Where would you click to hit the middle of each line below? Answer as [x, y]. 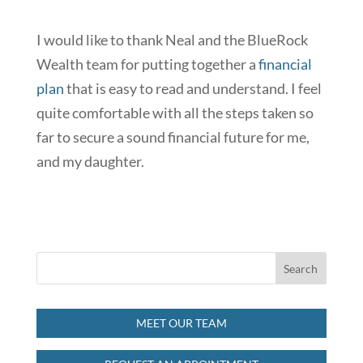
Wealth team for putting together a [147, 64]
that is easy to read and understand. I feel [192, 89]
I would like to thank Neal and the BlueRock [172, 40]
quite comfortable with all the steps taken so [175, 113]
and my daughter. [90, 162]
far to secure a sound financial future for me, [173, 137]
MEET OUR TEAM [181, 323]
